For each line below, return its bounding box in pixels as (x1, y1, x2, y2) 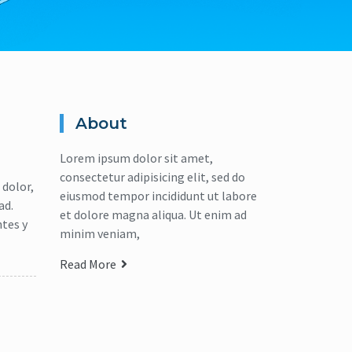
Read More (60, 256, 121, 273)
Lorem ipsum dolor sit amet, (60, 150, 213, 167)
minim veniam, (60, 225, 140, 242)
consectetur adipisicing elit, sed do (60, 169, 245, 185)
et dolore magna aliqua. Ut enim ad (60, 207, 247, 223)
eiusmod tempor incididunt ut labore (60, 188, 257, 204)
